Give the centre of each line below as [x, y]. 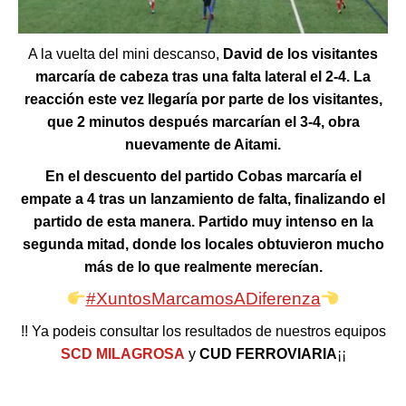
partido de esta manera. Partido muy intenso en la [203, 221]
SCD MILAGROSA [122, 353]
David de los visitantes [300, 53]
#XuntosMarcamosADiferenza [203, 298]
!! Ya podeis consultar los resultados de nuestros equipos [203, 331]
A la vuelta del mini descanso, [126, 53]
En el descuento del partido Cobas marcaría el [203, 176]
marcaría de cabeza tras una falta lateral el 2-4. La [203, 76]
